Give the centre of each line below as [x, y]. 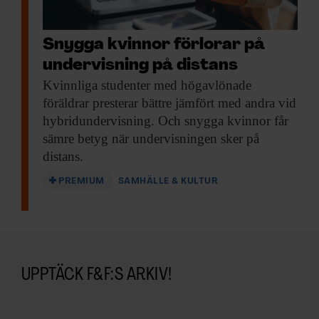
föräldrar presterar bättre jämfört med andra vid [169, 103]
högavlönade [214, 85]
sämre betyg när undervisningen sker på [151, 139]
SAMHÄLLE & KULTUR [168, 182]
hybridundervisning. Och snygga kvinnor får [166, 121]
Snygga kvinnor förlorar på [154, 46]
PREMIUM [82, 182]
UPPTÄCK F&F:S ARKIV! [97, 276]
